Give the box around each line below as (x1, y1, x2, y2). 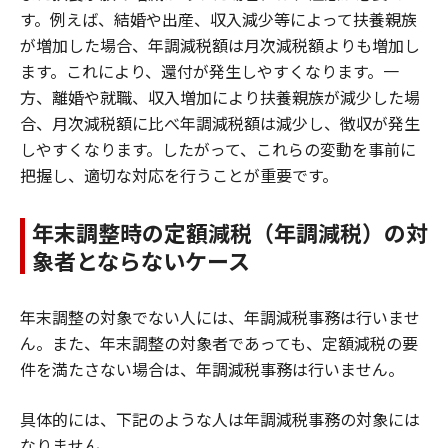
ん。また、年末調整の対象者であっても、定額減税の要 (20, 330, 418, 355)
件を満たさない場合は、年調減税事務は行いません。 (20, 356, 404, 381)
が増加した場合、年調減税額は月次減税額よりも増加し (20, 32, 420, 57)
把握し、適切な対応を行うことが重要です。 (20, 162, 338, 187)
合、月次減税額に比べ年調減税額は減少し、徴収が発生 (20, 110, 420, 135)
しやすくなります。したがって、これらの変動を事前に (20, 136, 416, 161)
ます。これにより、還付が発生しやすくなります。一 (20, 58, 399, 83)
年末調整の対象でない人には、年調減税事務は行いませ (20, 304, 420, 329)
